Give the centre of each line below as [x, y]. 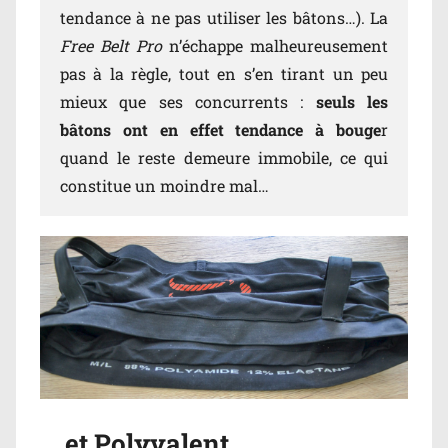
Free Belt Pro [111, 45]
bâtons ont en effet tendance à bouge [220, 129]
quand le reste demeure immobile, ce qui [224, 157]
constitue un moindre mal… [164, 185]
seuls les [352, 101]
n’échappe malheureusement [275, 45]
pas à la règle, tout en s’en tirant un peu [224, 73]
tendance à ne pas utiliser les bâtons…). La [224, 17]
